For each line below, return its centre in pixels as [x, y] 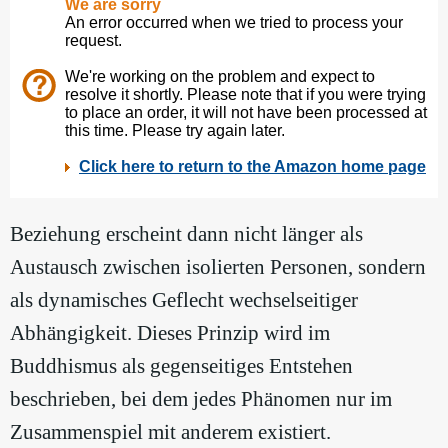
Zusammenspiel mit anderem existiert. [170, 432]
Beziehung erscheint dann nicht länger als [186, 234]
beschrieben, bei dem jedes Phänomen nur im [201, 399]
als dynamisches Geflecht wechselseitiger [184, 300]
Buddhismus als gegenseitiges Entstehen [181, 366]
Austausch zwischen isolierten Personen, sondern [218, 267]
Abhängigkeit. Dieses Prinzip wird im [170, 333]
